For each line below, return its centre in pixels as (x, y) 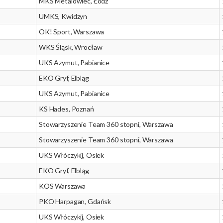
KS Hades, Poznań (66, 109)
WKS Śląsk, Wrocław (71, 47)
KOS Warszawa (62, 186)
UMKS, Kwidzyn (63, 16)
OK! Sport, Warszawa (72, 32)
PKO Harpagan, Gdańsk (75, 201)
